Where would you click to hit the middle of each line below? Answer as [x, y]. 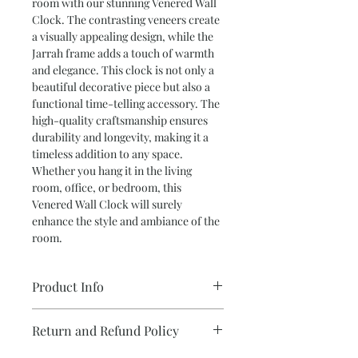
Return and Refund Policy [105, 330]
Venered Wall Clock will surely [107, 204]
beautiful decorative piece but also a [121, 87]
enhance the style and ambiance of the [126, 221]
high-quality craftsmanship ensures [120, 120]
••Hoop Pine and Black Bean [118, 317]
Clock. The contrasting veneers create [126, 20]
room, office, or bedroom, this [107, 187]
